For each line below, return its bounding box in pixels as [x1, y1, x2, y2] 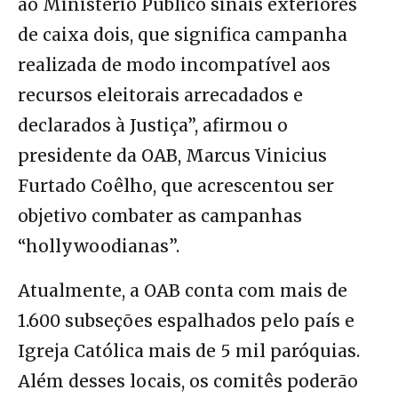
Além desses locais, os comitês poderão [18, 370, 358, 393]
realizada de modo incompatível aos [18, 54, 330, 76]
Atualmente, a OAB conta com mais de [18, 280, 347, 302]
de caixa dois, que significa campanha [18, 24, 347, 46]
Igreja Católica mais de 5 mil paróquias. [18, 340, 360, 362]
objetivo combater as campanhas [18, 205, 302, 227]
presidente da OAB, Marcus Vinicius [18, 145, 327, 167]
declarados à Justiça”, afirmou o [18, 115, 288, 137]
